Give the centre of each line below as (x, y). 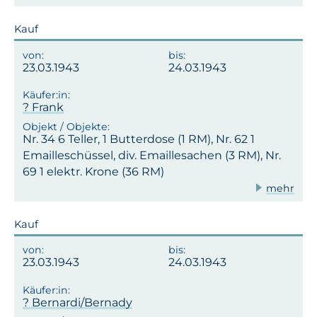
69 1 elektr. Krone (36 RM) (93, 171)
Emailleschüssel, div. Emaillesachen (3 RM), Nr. (152, 155)
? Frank (43, 108)
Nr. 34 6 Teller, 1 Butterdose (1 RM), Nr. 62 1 (139, 139)
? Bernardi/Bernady (77, 302)
